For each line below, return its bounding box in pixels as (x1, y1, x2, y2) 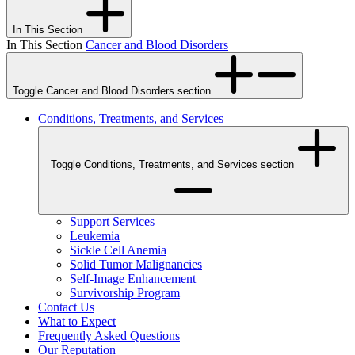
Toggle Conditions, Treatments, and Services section (260, 158, 294, 171)
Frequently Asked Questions (38, 329, 180, 343)
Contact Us (38, 300, 94, 315)
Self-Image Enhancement (70, 272, 196, 286)
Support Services (70, 215, 155, 229)
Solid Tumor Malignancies (70, 258, 202, 272)
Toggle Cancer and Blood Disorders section (13, 85, 211, 97)
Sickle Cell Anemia (70, 243, 166, 258)
